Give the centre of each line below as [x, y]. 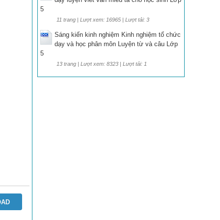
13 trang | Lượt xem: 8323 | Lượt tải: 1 [102, 64]
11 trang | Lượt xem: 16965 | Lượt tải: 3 [103, 20]
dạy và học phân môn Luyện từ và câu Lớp [116, 44]
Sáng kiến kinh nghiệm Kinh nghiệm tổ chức [118, 35]
